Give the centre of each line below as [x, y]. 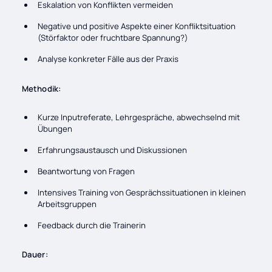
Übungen [55, 129]
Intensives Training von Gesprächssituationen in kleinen [142, 192]
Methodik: [41, 88]
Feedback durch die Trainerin [92, 225]
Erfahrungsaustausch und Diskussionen [113, 150]
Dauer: [35, 255]
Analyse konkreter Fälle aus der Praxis [108, 59]
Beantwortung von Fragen [87, 171]
